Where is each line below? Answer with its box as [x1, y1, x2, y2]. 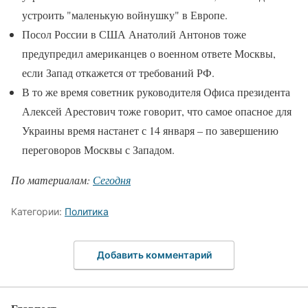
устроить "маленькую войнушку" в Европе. [22, 8, 228, 22]
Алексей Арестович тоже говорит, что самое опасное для [22, 104, 291, 118]
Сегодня [93, 173, 131, 187]
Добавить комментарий [96, 248, 212, 261]
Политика [65, 206, 109, 217]
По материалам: [11, 173, 93, 187]
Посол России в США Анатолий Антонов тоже [22, 27, 246, 41]
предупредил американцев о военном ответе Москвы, [22, 46, 276, 60]
